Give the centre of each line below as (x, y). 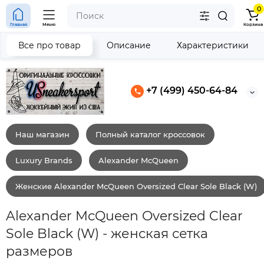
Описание (129, 45)
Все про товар (49, 45)
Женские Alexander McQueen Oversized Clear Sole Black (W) (136, 186)
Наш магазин (42, 134)
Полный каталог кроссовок (150, 134)
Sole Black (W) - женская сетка (107, 233)
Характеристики (213, 45)
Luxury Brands (44, 160)
